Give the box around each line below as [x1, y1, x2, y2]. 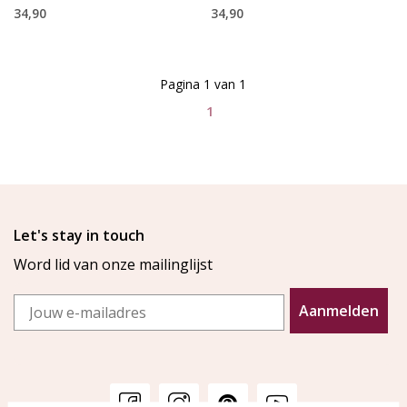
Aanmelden [299, 301, 379, 322]
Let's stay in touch [14, 225, 144, 246]
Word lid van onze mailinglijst [14, 254, 213, 275]
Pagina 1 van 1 [161, 75, 246, 94]
